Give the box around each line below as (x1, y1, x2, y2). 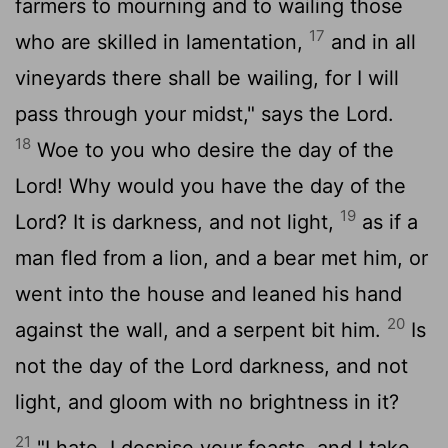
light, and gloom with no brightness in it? (15, 389, 399, 414)
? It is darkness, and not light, (57, 209, 340, 234)
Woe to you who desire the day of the (31, 137, 394, 162)
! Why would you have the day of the (57, 173, 406, 198)
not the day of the (15, 353, 191, 378)
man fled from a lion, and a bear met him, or (15, 245, 428, 270)
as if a (356, 209, 418, 234)
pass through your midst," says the (15, 101, 346, 126)
